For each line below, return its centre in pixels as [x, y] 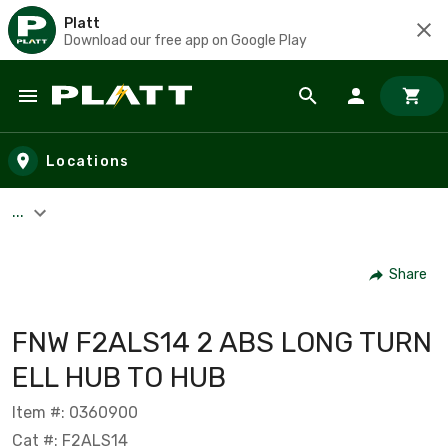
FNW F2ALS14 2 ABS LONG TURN [222, 342]
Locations [88, 161]
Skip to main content [105, 115]
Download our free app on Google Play [185, 40]
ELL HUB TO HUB [119, 377]
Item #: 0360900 [75, 412]
